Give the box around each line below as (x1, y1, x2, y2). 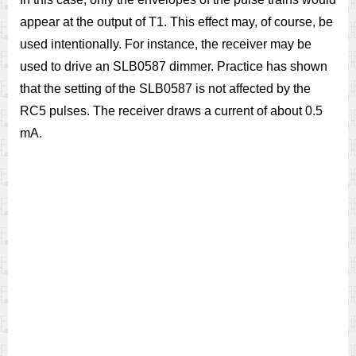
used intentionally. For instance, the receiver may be (20, 37, 311, 51)
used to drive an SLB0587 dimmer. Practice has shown (20, 60, 327, 73)
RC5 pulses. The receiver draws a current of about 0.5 (20, 104, 323, 118)
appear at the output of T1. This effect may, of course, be (20, 15, 333, 29)
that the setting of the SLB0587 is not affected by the (20, 82, 311, 95)
